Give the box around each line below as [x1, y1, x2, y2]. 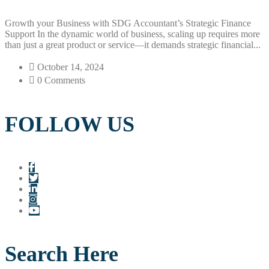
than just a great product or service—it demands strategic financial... [5, 40, 261, 50]
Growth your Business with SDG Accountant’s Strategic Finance [5, 18, 251, 28]
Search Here [5, 241, 118, 266]
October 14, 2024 [35, 62, 104, 72]
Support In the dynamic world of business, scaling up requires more [5, 29, 260, 39]
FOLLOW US [5, 112, 134, 136]
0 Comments [35, 75, 85, 85]
